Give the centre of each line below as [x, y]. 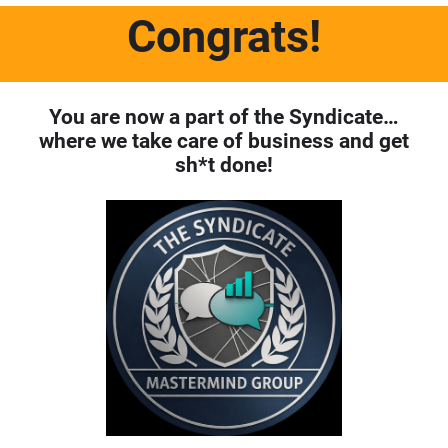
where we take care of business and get [224, 141]
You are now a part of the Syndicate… [224, 117]
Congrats [218, 36]
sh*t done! [224, 165]
